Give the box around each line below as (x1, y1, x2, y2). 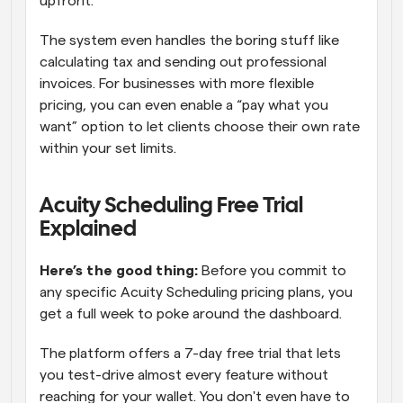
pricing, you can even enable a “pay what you (40, 97, 328, 112)
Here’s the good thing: (40, 263, 201, 278)
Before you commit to (201, 263, 346, 278)
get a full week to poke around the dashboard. (40, 306, 345, 321)
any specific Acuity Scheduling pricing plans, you (40, 284, 353, 300)
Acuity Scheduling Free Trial (40, 195, 303, 217)
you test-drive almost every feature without (40, 367, 328, 382)
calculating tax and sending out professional (40, 54, 327, 69)
